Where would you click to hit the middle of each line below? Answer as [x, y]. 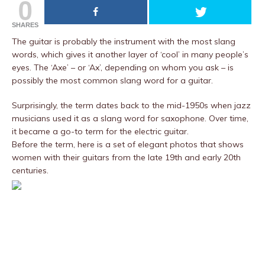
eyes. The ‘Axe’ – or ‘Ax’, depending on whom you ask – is [123, 67]
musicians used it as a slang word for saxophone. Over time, [130, 118]
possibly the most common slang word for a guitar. [112, 80]
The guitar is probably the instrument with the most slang [124, 41]
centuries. [30, 170]
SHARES [25, 25]
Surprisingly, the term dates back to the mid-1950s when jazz [131, 105]
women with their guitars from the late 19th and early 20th [126, 157]
